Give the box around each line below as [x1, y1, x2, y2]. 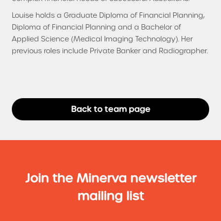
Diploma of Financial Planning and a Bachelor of [12, 22, 181, 32]
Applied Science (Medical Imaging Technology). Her [12, 34, 193, 43]
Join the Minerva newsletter [25, 170, 196, 186]
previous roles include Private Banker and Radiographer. [12, 46, 208, 55]
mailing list [77, 188, 144, 204]
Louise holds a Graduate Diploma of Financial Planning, [12, 10, 205, 20]
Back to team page [71, 104, 150, 114]
